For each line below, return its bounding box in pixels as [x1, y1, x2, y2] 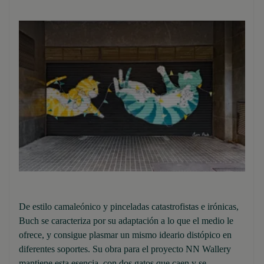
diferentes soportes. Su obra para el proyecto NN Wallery [19, 244, 231, 255]
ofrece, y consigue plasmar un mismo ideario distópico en [19, 230, 232, 240]
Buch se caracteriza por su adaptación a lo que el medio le [19, 216, 233, 226]
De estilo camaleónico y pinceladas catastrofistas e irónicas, [19, 202, 239, 212]
